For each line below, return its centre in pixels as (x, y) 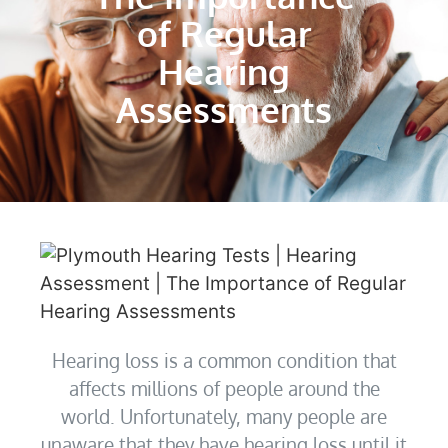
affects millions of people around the (224, 388)
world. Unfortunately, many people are (224, 416)
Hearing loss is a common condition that (224, 360)
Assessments (224, 109)
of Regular (224, 33)
